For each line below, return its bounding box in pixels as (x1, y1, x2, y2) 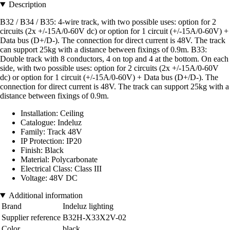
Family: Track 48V (21, 127, 82, 137)
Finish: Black (21, 146, 64, 155)
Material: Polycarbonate (21, 155, 98, 164)
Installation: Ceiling (21, 109, 84, 118)
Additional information (8, 191, 83, 200)
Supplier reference (2, 213, 61, 222)
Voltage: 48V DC (21, 174, 78, 183)
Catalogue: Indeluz (21, 118, 82, 127)
